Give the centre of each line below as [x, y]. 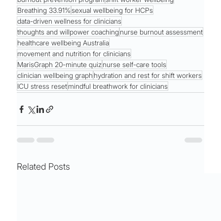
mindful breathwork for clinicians [118, 86]
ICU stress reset [42, 86]
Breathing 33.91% [44, 10]
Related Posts [44, 167]
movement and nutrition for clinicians [74, 54]
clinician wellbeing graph [55, 75]
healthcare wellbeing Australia [63, 43]
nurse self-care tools [135, 65]
